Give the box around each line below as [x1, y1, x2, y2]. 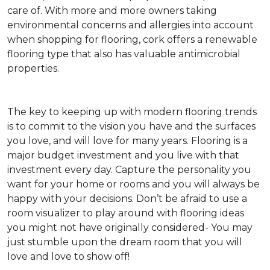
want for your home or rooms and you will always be [7, 178, 260, 190]
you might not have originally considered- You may [7, 222, 253, 233]
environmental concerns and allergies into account [7, 19, 254, 31]
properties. [7, 63, 59, 74]
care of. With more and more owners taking [7, 5, 217, 16]
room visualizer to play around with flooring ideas [7, 207, 244, 219]
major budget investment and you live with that [7, 149, 239, 161]
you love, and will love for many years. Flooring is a [7, 135, 248, 146]
